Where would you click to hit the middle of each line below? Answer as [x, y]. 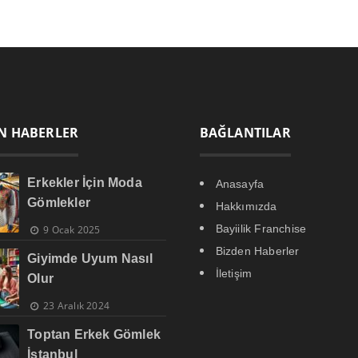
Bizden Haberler [257, 251]
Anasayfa [240, 183]
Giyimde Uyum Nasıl [90, 258]
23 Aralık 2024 [77, 305]
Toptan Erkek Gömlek [94, 334]
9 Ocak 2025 [72, 229]
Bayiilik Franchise [261, 228]
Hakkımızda [246, 206]
